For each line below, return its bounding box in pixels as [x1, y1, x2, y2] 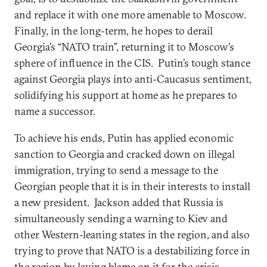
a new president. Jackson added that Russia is [14, 195, 223, 209]
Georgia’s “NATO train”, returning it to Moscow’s [14, 39, 234, 54]
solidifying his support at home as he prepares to [14, 88, 237, 102]
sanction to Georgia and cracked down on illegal [14, 147, 235, 161]
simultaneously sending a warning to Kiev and [14, 211, 228, 225]
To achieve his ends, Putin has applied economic [14, 131, 234, 145]
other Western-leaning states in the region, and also [14, 227, 250, 241]
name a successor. [14, 104, 95, 118]
